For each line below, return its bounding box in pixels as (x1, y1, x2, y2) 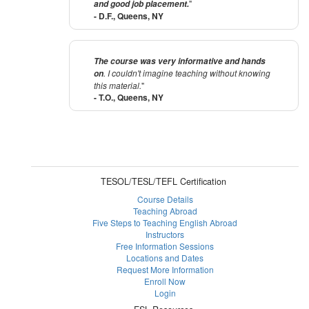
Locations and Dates (126, 252, 203, 264)
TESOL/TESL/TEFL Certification (100, 175, 226, 188)
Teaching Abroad (132, 205, 197, 217)
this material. (94, 79, 141, 92)
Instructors (146, 228, 184, 241)
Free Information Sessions (116, 240, 214, 252)
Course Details (137, 193, 193, 206)
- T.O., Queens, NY (94, 91, 163, 104)
